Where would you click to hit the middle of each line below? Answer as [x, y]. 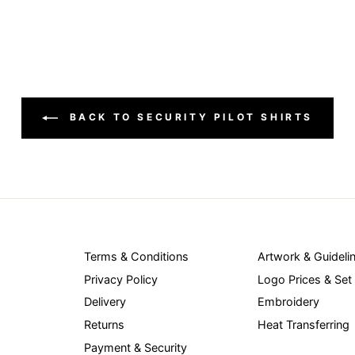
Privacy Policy [121, 279]
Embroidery [288, 302]
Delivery [105, 302]
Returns [105, 325]
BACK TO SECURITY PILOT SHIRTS [189, 117]
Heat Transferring [303, 325]
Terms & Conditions [137, 257]
